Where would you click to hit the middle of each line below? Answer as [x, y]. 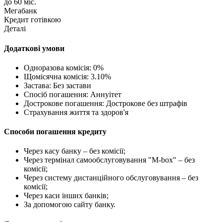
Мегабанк [21, 11]
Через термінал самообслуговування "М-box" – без [109, 160]
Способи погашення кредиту [55, 132]
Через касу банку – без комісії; [75, 151]
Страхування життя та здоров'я [76, 112]
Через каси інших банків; [66, 196]
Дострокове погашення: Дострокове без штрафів [106, 103]
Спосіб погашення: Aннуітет [73, 94]
